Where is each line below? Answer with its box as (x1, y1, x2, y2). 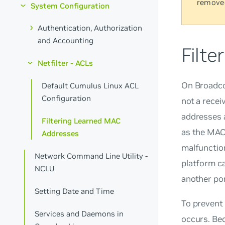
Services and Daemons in (35, 208, 124, 218)
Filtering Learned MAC (42, 116, 121, 126)
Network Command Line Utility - (35, 151, 148, 161)
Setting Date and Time (35, 186, 115, 196)
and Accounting (38, 36, 94, 46)
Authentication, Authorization (38, 23, 143, 33)
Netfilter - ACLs (38, 58, 93, 68)
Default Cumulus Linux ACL (42, 81, 139, 91)
